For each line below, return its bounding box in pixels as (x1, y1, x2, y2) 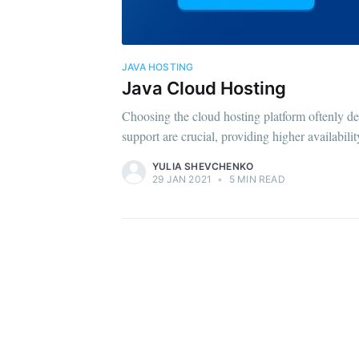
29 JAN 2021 (152, 173, 212, 186)
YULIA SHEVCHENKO (152, 160, 254, 173)
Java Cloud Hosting (122, 78, 286, 99)
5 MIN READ (226, 173, 285, 186)
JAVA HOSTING (122, 61, 194, 73)
